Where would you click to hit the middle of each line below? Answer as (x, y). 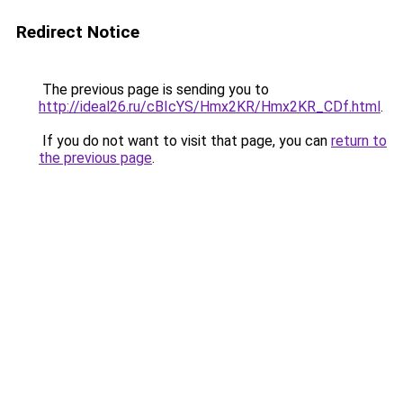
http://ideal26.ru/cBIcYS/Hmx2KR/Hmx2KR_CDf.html (210, 107)
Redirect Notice (78, 32)
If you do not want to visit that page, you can (185, 141)
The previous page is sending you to (154, 90)
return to (359, 141)
